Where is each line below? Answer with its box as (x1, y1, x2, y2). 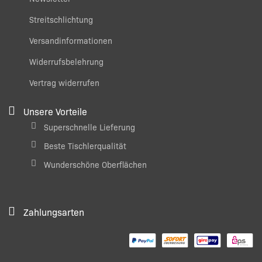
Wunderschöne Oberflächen (44, 159, 147, 170)
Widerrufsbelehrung (29, 56, 104, 67)
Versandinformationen (29, 35, 112, 46)
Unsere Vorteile (23, 105, 87, 118)
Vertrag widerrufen (29, 77, 99, 88)
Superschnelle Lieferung (44, 122, 135, 133)
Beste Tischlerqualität (44, 140, 126, 151)
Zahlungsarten (23, 206, 84, 219)
